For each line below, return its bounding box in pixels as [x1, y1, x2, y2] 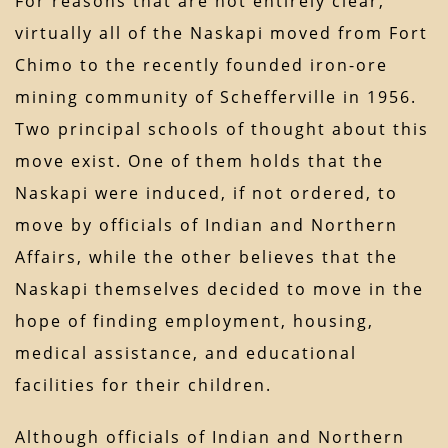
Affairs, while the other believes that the [15, 246, 398, 269]
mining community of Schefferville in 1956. [15, 86, 417, 109]
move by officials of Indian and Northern [15, 214, 398, 237]
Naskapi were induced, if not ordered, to [15, 182, 398, 205]
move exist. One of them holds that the [15, 150, 384, 173]
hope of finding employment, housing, [15, 310, 374, 333]
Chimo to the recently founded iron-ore [15, 54, 388, 77]
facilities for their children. [15, 374, 272, 397]
